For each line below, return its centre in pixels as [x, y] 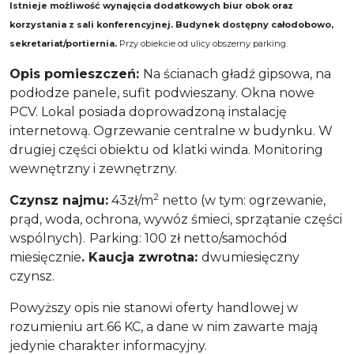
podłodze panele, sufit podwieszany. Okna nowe [162, 92]
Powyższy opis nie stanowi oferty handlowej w [154, 307]
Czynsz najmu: [59, 200]
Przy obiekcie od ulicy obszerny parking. [202, 43]
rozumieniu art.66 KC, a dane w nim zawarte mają [164, 326]
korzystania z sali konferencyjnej [90, 24]
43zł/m [131, 200]
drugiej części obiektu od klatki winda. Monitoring [166, 149]
